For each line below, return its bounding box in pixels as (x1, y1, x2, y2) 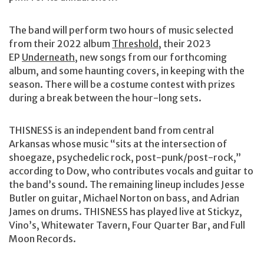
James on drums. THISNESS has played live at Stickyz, (9, 206, 242, 218)
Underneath (22, 51, 75, 63)
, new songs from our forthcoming (75, 51, 227, 63)
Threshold (112, 37, 159, 49)
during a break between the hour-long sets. (9, 91, 202, 104)
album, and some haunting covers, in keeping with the (9, 64, 245, 77)
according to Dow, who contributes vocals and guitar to (9, 165, 253, 177)
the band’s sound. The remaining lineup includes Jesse (9, 179, 245, 191)
